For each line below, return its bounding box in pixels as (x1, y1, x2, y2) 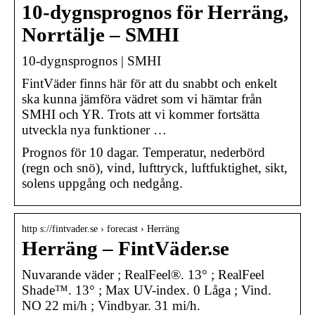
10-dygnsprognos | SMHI (22, 53, 161, 68)
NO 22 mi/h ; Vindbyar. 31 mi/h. (22, 297, 200, 313)
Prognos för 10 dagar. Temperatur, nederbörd (22, 144, 265, 160)
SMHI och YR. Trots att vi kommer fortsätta (22, 106, 259, 122)
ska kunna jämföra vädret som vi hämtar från (22, 91, 262, 106)
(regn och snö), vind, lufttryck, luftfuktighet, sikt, (22, 160, 288, 175)
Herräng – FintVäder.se (22, 237, 229, 259)
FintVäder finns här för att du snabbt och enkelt (22, 75, 277, 91)
